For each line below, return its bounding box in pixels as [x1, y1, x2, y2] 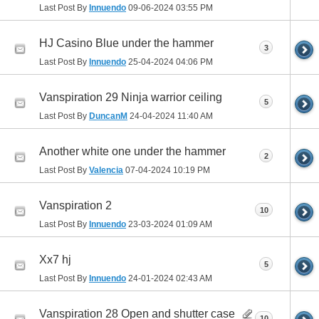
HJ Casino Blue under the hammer [39, 36, 214, 49]
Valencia [89, 165, 123, 176]
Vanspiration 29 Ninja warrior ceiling [39, 90, 222, 103]
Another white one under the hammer [39, 145, 226, 157]
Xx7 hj [39, 253, 71, 266]
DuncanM [89, 111, 127, 122]
